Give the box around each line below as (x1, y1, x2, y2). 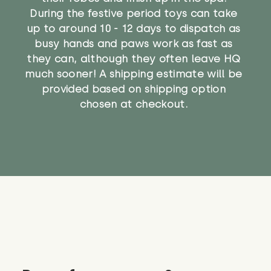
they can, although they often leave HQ (27, 52, 241, 65)
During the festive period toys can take (30, 7, 238, 19)
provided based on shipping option (41, 82, 226, 95)
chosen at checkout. (79, 97, 188, 110)
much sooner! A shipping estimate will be (25, 67, 243, 80)
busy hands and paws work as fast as (34, 37, 233, 50)
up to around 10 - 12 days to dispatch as (27, 22, 241, 34)
